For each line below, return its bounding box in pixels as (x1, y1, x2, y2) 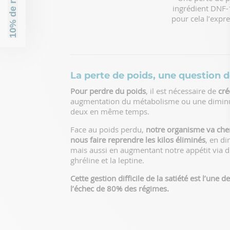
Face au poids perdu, (70, 124, 146, 135)
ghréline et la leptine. (70, 155, 144, 165)
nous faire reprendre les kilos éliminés (70, 134, 205, 145)
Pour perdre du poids (70, 85, 146, 96)
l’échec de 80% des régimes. (70, 183, 169, 194)
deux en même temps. (70, 106, 149, 117)
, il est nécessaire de (146, 85, 218, 96)
